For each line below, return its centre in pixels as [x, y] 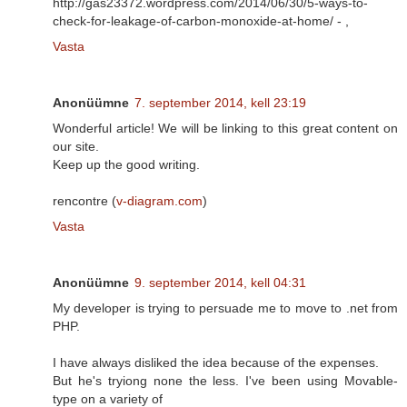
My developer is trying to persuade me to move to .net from [225, 308]
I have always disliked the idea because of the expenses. [216, 363]
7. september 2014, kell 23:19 [220, 103]
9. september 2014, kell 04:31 [220, 283]
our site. [76, 147]
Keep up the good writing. [126, 165]
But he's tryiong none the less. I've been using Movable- [225, 381]
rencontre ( [84, 201]
